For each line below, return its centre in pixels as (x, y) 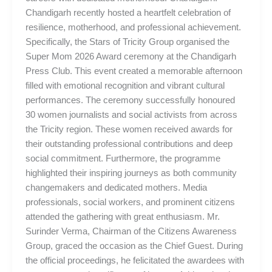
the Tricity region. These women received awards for (129, 129)
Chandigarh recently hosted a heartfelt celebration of (128, 12)
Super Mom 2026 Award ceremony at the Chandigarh (131, 56)
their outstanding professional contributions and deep (129, 144)
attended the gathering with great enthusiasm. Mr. (122, 216)
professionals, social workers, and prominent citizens (130, 202)
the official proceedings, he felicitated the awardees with (134, 260)
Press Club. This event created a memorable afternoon (134, 71)
